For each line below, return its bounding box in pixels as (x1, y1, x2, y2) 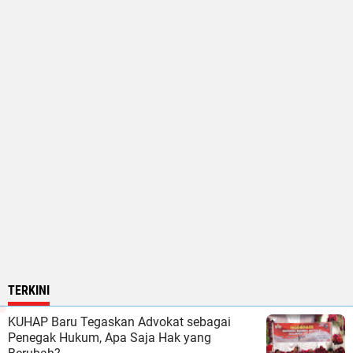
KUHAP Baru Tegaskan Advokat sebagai (8, 314, 231, 329)
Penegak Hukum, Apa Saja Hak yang (8, 329, 211, 345)
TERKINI (8, 282, 50, 298)
